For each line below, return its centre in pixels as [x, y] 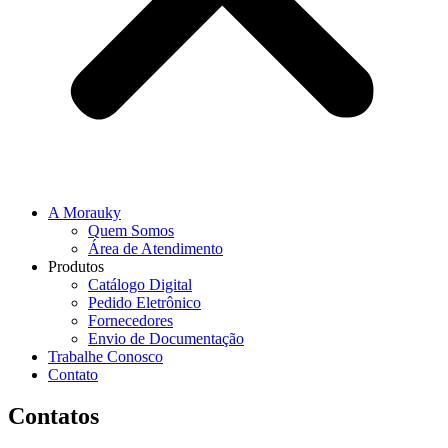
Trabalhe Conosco [105, 356]
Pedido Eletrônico [144, 302]
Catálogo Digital [140, 284]
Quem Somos [131, 230]
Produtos [76, 266]
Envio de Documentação [166, 338]
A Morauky [84, 212]
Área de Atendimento [155, 248]
